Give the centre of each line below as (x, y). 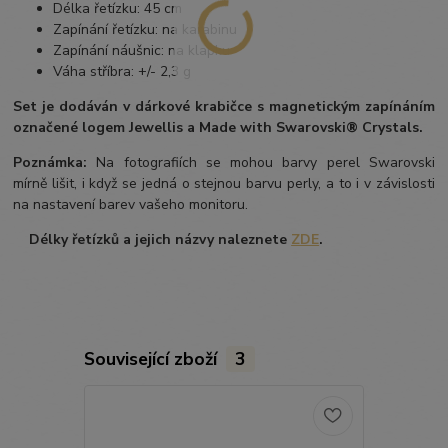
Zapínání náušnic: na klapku (142, 50)
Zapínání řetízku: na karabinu (145, 29)
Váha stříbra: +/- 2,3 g (124, 71)
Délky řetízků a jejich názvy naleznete (156, 239)
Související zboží (152, 358)
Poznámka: (50, 162)
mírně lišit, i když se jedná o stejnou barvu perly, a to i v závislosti (224, 183)
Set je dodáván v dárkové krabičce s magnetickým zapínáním (224, 106)
